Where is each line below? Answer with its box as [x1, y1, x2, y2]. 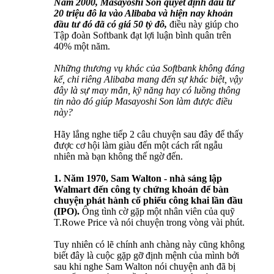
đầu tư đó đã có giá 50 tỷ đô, [54, 19, 167, 30]
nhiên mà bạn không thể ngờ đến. [54, 151, 183, 162]
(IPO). [54, 206, 80, 217]
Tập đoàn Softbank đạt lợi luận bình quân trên [54, 30, 231, 41]
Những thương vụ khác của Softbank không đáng [54, 63, 245, 74]
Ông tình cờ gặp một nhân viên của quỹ [80, 206, 235, 217]
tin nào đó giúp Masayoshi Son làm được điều [54, 96, 232, 107]
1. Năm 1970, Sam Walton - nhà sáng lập [54, 173, 222, 184]
